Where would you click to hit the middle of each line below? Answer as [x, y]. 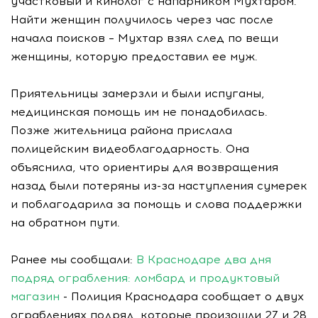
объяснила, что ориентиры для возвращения [144, 167]
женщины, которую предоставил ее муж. [134, 56]
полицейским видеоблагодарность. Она [130, 148]
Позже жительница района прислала [121, 130]
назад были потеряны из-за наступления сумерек [159, 185]
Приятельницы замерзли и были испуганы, [137, 93]
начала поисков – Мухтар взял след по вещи [144, 38]
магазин [35, 296]
